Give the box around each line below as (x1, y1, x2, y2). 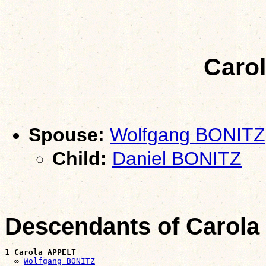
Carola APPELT (14, 247, 76, 256)
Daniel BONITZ (112, 147, 242, 169)
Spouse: (28, 123, 104, 145)
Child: (52, 147, 107, 169)
